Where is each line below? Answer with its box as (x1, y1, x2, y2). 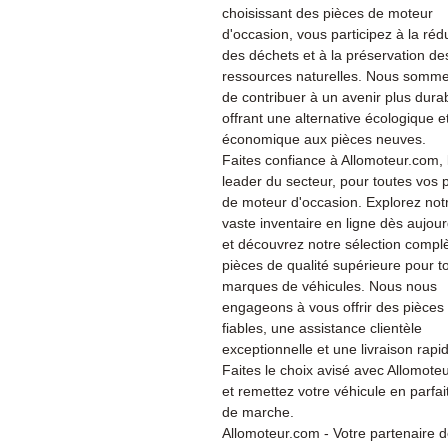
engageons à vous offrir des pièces (222, 299, 444, 315)
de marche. (222, 404, 294, 420)
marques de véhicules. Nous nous (222, 278, 437, 294)
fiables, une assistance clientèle (222, 320, 422, 336)
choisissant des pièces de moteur (222, 5, 433, 21)
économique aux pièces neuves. (222, 131, 426, 147)
